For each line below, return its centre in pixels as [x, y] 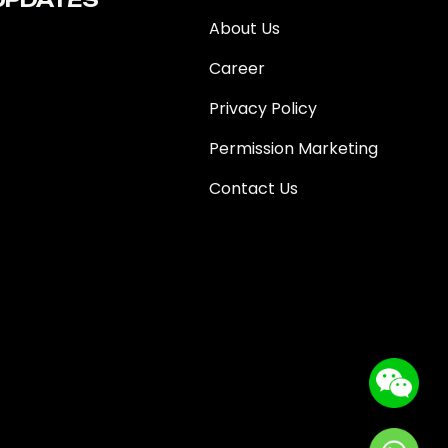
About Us [245, 28]
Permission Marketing [294, 148]
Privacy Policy [263, 108]
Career [237, 68]
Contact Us [254, 188]
